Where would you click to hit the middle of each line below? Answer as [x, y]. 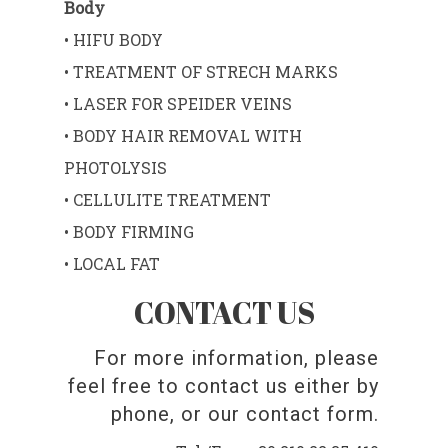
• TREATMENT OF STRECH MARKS [201, 72]
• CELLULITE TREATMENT [168, 200]
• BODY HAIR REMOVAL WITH [183, 136]
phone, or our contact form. [245, 413]
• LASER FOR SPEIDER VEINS [178, 104]
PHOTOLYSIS [116, 168]
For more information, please [237, 357]
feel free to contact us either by [224, 385]
